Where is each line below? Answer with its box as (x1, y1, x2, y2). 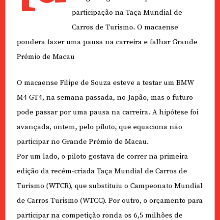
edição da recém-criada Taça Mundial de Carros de (16, 166, 187, 176)
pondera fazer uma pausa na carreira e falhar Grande (16, 37, 197, 47)
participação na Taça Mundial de (71, 8, 182, 18)
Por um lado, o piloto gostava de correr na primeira (16, 151, 188, 161)
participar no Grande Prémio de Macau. (16, 137, 149, 146)
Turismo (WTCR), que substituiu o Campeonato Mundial (16, 181, 203, 191)
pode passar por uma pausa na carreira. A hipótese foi (16, 107, 198, 117)
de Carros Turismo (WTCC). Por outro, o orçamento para (16, 195, 203, 205)
